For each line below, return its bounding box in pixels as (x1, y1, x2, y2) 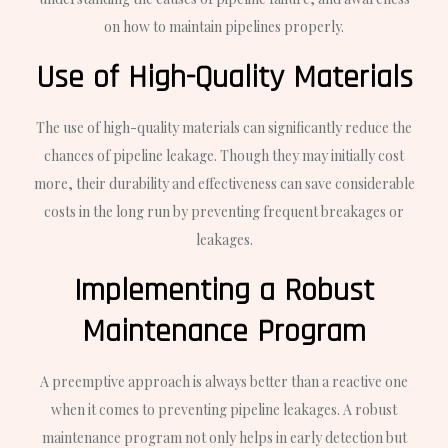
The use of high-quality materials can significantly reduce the (36, 117, 412, 137)
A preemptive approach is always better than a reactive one (40, 371, 408, 391)
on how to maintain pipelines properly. (104, 16, 344, 36)
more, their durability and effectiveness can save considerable (33, 173, 415, 193)
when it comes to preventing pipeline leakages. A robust (51, 399, 397, 419)
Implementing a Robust (74, 269, 374, 311)
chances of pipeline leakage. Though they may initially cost (44, 145, 404, 165)
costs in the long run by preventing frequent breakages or (44, 201, 404, 221)
